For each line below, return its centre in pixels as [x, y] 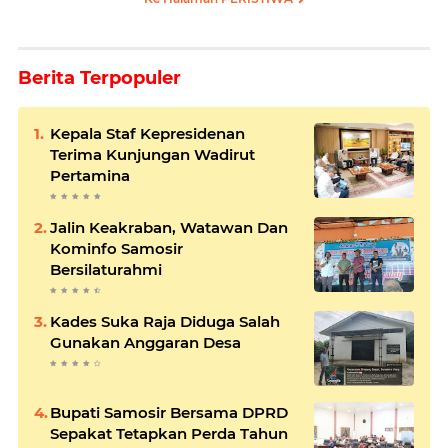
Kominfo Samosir [116, 248]
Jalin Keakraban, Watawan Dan [169, 227]
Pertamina [90, 175]
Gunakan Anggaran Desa [145, 342]
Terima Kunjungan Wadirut [152, 154]
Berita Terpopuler [99, 77]
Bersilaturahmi [106, 269]
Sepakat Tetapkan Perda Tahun [169, 433]
